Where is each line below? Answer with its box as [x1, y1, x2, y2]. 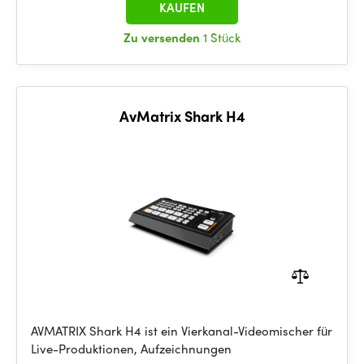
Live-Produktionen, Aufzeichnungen [31, 340, 232, 357]
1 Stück [203, 28, 240, 46]
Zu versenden [123, 28, 203, 46]
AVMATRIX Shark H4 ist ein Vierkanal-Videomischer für [31, 322, 332, 340]
